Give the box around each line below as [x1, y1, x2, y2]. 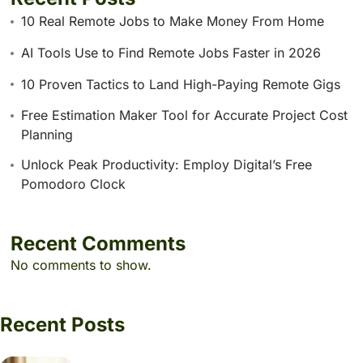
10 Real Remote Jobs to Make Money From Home [20, 13, 324, 30]
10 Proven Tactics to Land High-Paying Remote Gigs [20, 75, 340, 92]
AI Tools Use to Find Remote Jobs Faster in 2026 [20, 45, 321, 62]
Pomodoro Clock [20, 176, 126, 193]
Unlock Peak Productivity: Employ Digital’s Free [20, 156, 312, 173]
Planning [20, 126, 73, 143]
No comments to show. [10, 257, 152, 274]
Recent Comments [10, 232, 186, 256]
